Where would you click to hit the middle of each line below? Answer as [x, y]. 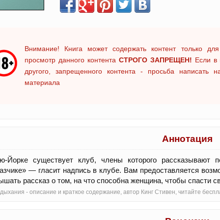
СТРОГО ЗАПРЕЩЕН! [155, 60]
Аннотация [187, 139]
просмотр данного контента [72, 60]
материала [42, 82]
